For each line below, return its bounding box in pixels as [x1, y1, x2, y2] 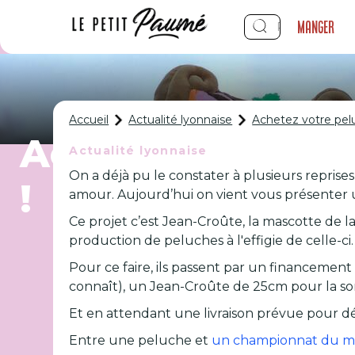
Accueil [69, 113, 109, 127]
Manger [297, 17, 335, 36]
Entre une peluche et [69, 333, 212, 348]
